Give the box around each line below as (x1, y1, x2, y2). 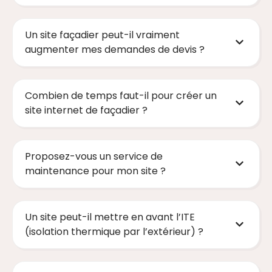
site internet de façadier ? (25, 103, 148, 117)
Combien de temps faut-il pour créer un (25, 88, 217, 103)
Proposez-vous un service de (25, 149, 163, 163)
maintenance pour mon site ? (25, 163, 166, 178)
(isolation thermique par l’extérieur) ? (25, 224, 203, 239)
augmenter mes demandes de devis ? (25, 42, 205, 56)
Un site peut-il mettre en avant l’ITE (25, 209, 195, 224)
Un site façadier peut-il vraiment (25, 27, 180, 42)
